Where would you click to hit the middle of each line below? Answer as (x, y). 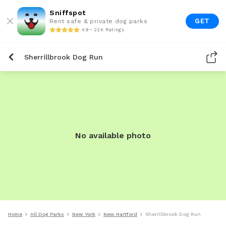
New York (84, 214)
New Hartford (120, 214)
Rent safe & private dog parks (99, 21)
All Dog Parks (47, 214)
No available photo (113, 135)
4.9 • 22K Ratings (103, 30)
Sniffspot (68, 13)
